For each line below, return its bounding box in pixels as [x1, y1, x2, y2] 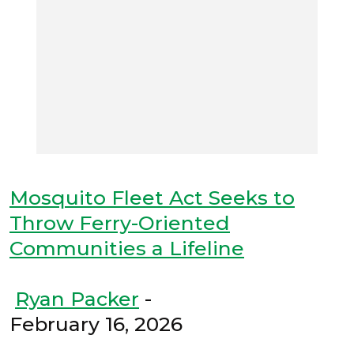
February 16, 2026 [9, 312, 183, 337]
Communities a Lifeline [9, 236, 244, 261]
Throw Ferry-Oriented [9, 211, 230, 235]
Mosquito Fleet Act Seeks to [9, 186, 295, 210]
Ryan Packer [15, 287, 139, 311]
